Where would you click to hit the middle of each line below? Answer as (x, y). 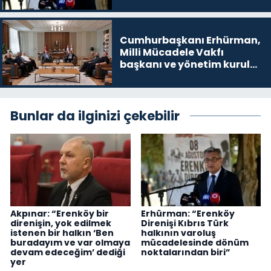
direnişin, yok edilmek (61, 223)
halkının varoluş (178, 233)
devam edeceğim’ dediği (68, 252)
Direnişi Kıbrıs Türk (184, 223)
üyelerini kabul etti (168, 76)
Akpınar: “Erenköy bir (60, 213)
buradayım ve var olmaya (70, 242)
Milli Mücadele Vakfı (171, 52)
